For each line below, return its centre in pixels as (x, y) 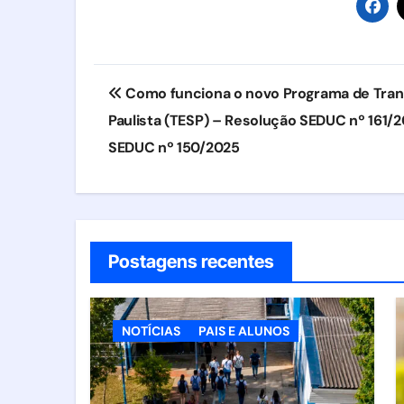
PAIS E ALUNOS (244, 331)
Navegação (168, 81)
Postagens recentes (191, 261)
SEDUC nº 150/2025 (176, 147)
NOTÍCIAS (151, 331)
